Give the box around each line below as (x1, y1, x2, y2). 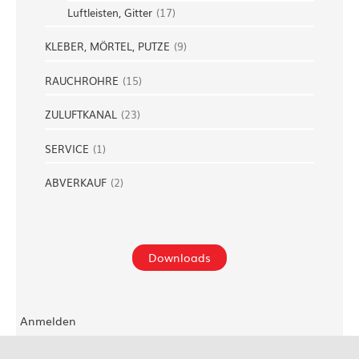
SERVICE (45, 140, 89, 156)
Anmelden (20, 312, 76, 329)
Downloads (148, 249, 211, 266)
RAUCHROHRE (45, 72, 119, 88)
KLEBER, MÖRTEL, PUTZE (45, 38, 170, 54)
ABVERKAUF (45, 175, 107, 190)
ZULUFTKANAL (45, 107, 117, 123)
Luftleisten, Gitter (67, 4, 152, 20)
